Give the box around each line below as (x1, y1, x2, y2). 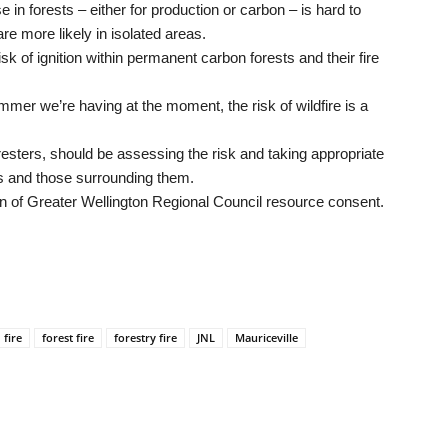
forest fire (42, 330, 94, 345)
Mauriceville (235, 330, 298, 345)
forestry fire (114, 330, 177, 345)
